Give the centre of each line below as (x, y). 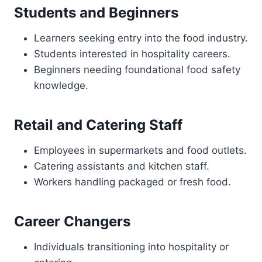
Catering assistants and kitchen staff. (122, 166)
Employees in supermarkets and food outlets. (140, 150)
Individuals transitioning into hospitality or (131, 247)
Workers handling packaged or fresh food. (132, 182)
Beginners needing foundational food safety (137, 70)
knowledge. (61, 85)
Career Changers (72, 221)
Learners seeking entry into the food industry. (141, 38)
